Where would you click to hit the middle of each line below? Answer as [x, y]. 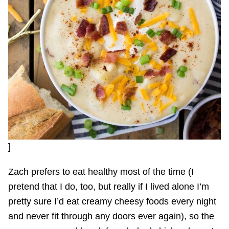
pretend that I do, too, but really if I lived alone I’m [109, 186]
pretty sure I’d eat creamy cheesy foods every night [112, 201]
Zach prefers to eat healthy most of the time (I [101, 171]
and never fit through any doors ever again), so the [111, 216]
